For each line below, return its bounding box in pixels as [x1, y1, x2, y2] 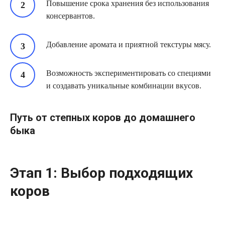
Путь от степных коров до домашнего [10, 111, 195, 124]
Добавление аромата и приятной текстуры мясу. [46, 40, 211, 49]
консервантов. [46, 12, 95, 21]
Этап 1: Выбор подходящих [10, 164, 193, 181]
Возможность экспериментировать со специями [46, 69, 211, 78]
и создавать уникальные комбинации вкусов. [46, 81, 201, 90]
